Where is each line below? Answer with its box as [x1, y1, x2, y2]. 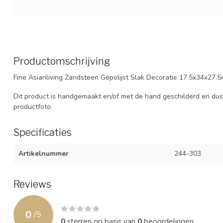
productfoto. [13, 102, 52, 111]
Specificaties [13, 126, 72, 138]
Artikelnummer [18, 148, 69, 158]
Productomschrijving [13, 55, 110, 67]
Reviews [13, 178, 51, 190]
